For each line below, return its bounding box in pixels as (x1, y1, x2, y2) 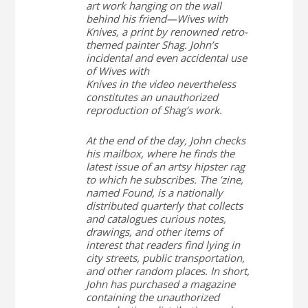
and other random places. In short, (85, 264, 250, 278)
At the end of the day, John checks (85, 133, 245, 147)
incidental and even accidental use (85, 51, 247, 65)
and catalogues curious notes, (85, 212, 226, 225)
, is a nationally (151, 186, 223, 199)
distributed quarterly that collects (85, 199, 243, 212)
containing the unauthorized (85, 290, 219, 304)
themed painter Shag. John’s (85, 38, 218, 52)
